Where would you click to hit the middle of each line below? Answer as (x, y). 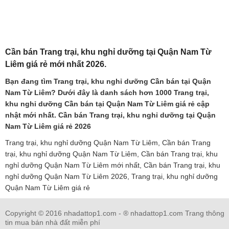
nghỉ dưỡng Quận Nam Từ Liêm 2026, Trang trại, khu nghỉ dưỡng (111, 176)
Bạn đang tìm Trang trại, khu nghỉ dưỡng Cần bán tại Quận (108, 81)
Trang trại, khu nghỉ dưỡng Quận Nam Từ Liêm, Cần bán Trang (108, 143)
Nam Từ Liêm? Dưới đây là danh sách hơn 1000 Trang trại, (107, 93)
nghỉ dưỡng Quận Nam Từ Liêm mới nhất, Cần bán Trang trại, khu (113, 165)
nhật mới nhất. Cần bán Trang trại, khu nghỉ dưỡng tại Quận (110, 115)
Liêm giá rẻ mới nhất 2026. (56, 64)
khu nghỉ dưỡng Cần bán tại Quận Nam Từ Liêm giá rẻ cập (107, 104)
